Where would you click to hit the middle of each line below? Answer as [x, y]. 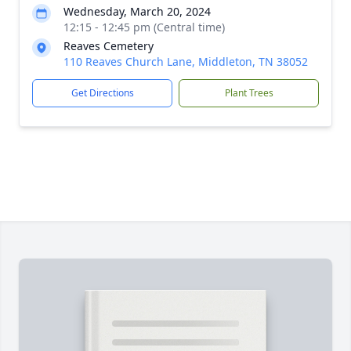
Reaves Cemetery [109, 46]
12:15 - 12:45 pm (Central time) [144, 27]
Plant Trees [249, 93]
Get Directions [102, 93]
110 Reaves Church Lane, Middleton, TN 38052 [186, 62]
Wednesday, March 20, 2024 [137, 11]
